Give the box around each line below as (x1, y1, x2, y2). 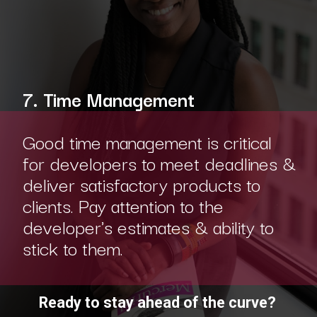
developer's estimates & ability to (22, 212, 274, 241)
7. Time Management (22, 84, 200, 114)
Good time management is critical (22, 127, 272, 156)
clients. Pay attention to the (22, 190, 224, 220)
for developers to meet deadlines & (22, 148, 296, 178)
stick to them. (22, 233, 123, 263)
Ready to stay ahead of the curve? (38, 294, 276, 312)
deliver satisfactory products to (22, 169, 260, 199)
